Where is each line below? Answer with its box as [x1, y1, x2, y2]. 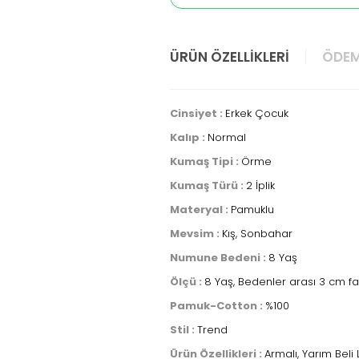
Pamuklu [231, 202, 274, 217]
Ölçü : [170, 274, 204, 289]
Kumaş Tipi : [170, 154, 241, 169]
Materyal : [170, 202, 231, 217]
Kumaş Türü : [170, 178, 246, 193]
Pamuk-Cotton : [170, 298, 265, 313]
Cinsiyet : [170, 106, 225, 121]
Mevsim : [170, 226, 222, 241]
